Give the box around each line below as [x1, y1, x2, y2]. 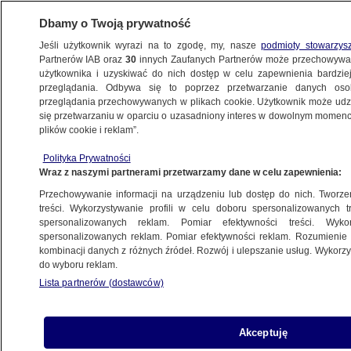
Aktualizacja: [103, 168, 166, 182]
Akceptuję [238, 327, 288, 338]
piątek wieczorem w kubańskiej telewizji [13, 282, 280, 299]
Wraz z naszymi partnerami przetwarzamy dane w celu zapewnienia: [38, 167, 342, 178]
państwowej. [13, 300, 99, 317]
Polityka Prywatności [42, 153, 131, 164]
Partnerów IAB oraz [38, 54, 126, 65]
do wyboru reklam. [38, 259, 118, 270]
